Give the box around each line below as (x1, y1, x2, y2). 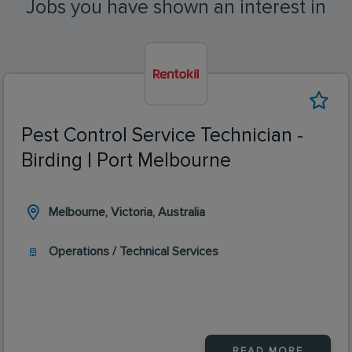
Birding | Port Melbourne (21, 150, 231, 170)
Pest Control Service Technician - (21, 125, 303, 145)
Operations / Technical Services (49, 244, 218, 258)
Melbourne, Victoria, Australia (49, 205, 205, 218)
